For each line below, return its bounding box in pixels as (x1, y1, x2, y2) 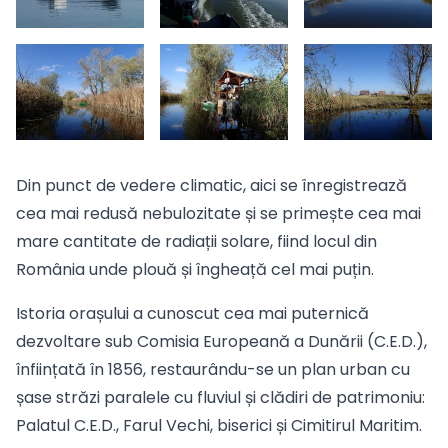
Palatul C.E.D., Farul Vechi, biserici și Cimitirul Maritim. (16, 414, 422, 437)
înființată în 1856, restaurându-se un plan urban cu (16, 358, 410, 381)
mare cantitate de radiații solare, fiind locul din (16, 230, 377, 253)
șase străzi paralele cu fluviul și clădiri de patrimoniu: (16, 386, 425, 409)
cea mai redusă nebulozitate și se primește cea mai (16, 202, 421, 225)
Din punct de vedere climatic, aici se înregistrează (16, 174, 407, 197)
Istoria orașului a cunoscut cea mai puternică (16, 302, 369, 325)
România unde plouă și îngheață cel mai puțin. (16, 258, 374, 281)
